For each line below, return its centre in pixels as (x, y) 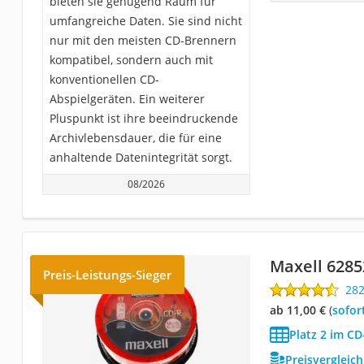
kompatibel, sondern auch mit (131, 60)
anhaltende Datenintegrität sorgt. (141, 157)
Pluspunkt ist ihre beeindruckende (143, 118)
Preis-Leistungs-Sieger (107, 275)
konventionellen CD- (104, 79)
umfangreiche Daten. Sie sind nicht (145, 21)
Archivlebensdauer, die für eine (135, 138)
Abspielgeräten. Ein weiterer (127, 99)
